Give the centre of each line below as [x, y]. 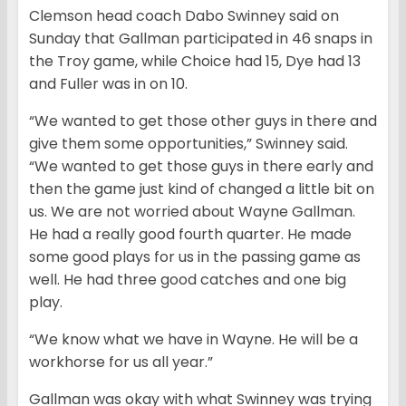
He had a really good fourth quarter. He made [190, 235]
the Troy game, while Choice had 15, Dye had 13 [195, 62]
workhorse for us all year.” [121, 362]
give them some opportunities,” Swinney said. [188, 144]
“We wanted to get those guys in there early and [201, 167]
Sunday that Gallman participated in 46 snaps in [201, 39]
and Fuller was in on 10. [108, 84]
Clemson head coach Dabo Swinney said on [184, 16]
